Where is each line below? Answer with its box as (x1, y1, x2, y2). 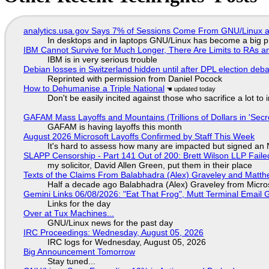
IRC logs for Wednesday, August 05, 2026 (47, 237, 206, 247)
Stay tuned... (47, 256, 95, 266)
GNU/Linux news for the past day (47, 217, 173, 228)
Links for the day (47, 198, 110, 208)
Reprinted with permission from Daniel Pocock (47, 73, 222, 83)
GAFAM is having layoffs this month (47, 121, 182, 131)
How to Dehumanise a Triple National (23, 83, 165, 93)
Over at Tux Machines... (23, 208, 114, 218)
